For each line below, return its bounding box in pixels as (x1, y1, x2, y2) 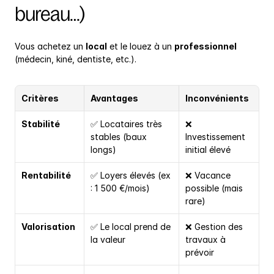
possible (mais (185, 183, 243, 194)
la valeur (91, 234, 125, 245)
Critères (21, 93, 59, 104)
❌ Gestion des (185, 221, 243, 232)
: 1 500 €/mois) (91, 183, 150, 194)
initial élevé (185, 144, 231, 155)
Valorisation (21, 221, 75, 232)
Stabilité (21, 119, 60, 130)
